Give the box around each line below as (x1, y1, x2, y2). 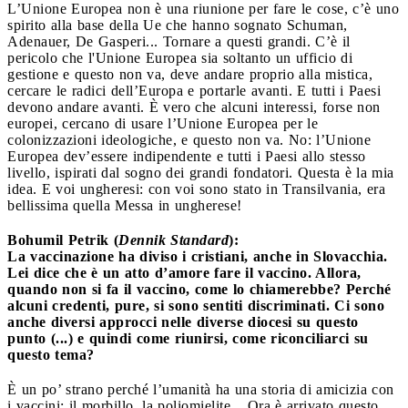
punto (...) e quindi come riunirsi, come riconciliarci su (7, 330, 369, 346)
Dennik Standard (118, 231, 229, 248)
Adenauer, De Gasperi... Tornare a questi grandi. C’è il (7, 33, 351, 49)
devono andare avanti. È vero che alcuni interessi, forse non (7, 98, 381, 115)
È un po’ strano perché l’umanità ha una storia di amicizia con (7, 381, 394, 397)
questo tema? (7, 346, 95, 362)
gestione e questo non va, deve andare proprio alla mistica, (7, 66, 372, 82)
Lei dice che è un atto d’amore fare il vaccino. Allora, (7, 264, 362, 280)
